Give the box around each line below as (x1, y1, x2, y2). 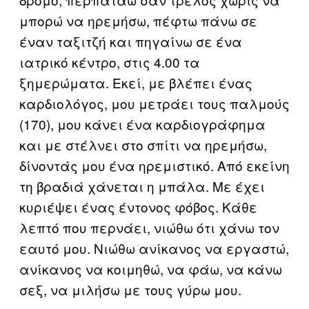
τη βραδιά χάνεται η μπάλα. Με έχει (19, 176, 265, 195)
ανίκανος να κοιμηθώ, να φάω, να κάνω (19, 259, 282, 278)
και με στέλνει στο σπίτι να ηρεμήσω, (19, 134, 267, 154)
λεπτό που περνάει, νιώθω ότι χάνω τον (19, 217, 279, 237)
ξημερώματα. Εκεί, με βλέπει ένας (19, 72, 252, 92)
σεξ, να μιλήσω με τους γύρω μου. (19, 279, 241, 299)
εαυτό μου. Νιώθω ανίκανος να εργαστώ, (19, 238, 289, 257)
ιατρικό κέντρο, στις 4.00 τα (19, 52, 200, 71)
